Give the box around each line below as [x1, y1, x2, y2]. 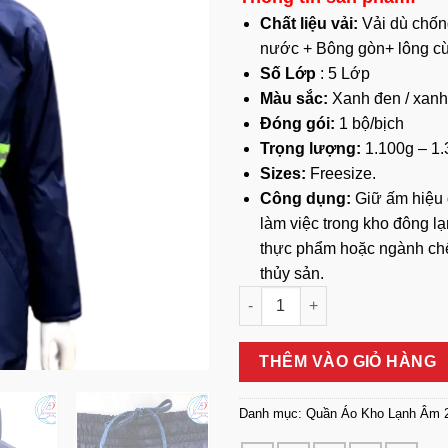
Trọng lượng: [259, 139, 365, 157]
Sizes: [259, 164, 310, 182]
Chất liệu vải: [259, 14, 362, 32]
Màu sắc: [259, 89, 332, 107]
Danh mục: [239, 405, 306, 421]
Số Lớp [259, 64, 316, 82]
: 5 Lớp [315, 64, 370, 82]
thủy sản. [259, 264, 324, 282]
